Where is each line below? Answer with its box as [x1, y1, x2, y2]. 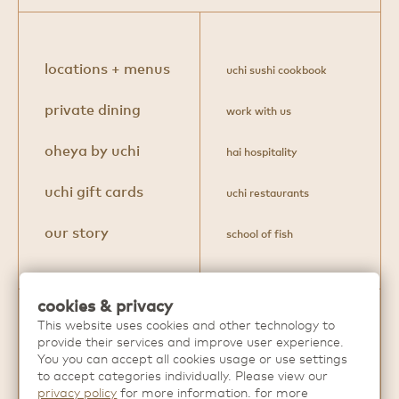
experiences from [84, 337, 208, 355]
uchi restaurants [226, 186, 309, 200]
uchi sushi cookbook [226, 63, 327, 77]
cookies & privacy [37, 296, 174, 316]
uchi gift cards [45, 183, 143, 201]
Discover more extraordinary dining [77, 317, 322, 336]
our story [45, 224, 109, 242]
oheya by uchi [45, 142, 140, 160]
